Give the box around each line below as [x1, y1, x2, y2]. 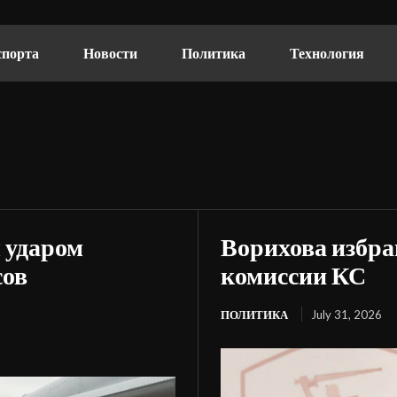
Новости [83, 44, 137, 61]
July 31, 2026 [311, 307, 382, 322]
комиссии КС [221, 260, 366, 290]
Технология [290, 44, 364, 61]
